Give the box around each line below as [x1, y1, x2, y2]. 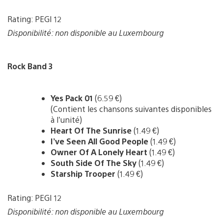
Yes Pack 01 [51, 92, 95, 103]
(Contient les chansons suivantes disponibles [51, 103, 212, 114]
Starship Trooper [51, 168, 117, 179]
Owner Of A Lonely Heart [51, 146, 147, 157]
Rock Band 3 [7, 60, 53, 71]
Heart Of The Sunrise [51, 125, 134, 136]
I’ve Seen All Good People [51, 136, 148, 146]
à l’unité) [51, 114, 82, 125]
